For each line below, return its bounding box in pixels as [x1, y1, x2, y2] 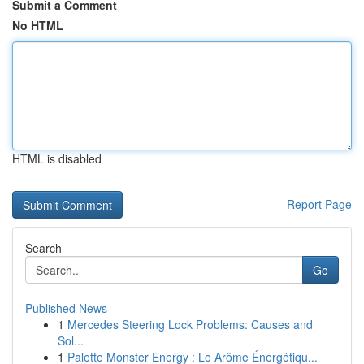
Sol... [58, 332, 84, 349]
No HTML [12, 17, 63, 33]
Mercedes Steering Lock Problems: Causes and [67, 316, 313, 332]
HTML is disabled [12, 150, 102, 167]
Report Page [287, 196, 352, 212]
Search [25, 240, 62, 256]
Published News [25, 300, 107, 316]
